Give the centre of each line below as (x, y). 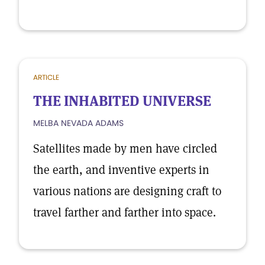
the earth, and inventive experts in (121, 170)
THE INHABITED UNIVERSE (122, 101)
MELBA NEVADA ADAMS (78, 123)
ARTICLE (46, 77)
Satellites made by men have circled (125, 148)
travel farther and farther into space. (125, 212)
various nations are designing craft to (127, 191)
